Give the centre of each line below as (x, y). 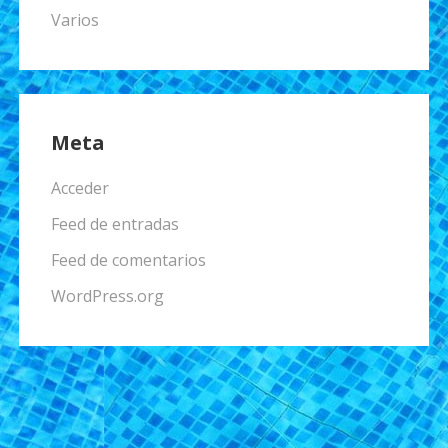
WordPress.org (107, 295)
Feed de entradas (114, 223)
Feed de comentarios (128, 259)
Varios (74, 20)
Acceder (79, 187)
